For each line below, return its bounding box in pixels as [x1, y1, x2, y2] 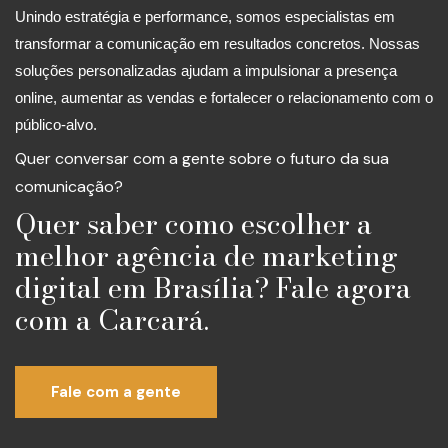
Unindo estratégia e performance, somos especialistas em [15, 8, 395, 26]
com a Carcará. [15, 297, 209, 341]
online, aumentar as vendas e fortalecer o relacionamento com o [15, 89, 433, 107]
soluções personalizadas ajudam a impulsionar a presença [15, 62, 397, 80]
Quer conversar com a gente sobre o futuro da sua [15, 148, 389, 170]
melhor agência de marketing [15, 233, 398, 277]
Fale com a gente [51, 381, 181, 402]
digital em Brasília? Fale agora [15, 265, 411, 309]
